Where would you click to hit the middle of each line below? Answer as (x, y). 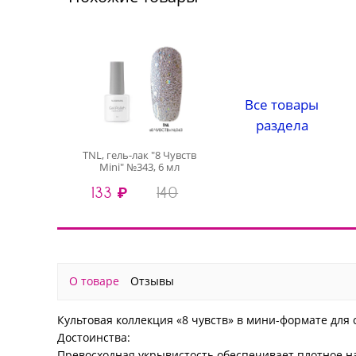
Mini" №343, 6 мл (140, 166)
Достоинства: (94, 337)
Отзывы (152, 281)
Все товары (282, 105)
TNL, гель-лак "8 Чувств (140, 155)
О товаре (94, 281)
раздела (282, 126)
